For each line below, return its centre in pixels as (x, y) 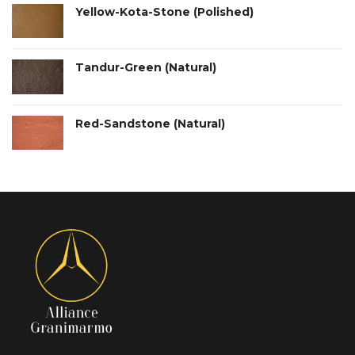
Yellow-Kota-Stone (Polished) (164, 11)
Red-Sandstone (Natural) (150, 123)
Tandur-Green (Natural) (146, 68)
